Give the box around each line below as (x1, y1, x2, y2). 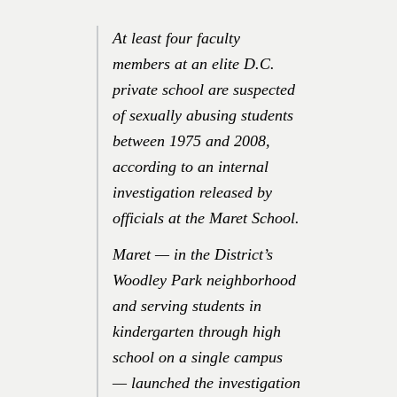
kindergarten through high (113, 322, 281, 340)
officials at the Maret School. (113, 208, 300, 227)
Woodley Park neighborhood (113, 270, 296, 289)
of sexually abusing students (113, 105, 293, 124)
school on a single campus (113, 347, 283, 366)
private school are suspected (113, 80, 295, 98)
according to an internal (113, 157, 269, 175)
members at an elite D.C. (113, 54, 275, 73)
